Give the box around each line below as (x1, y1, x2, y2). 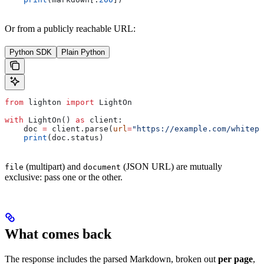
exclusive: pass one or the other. (5, 172, 123, 183)
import (66, 98, 94, 107)
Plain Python (61, 48, 105, 57)
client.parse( (47, 124, 113, 134)
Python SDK (9, 48, 52, 57)
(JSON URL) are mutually (121, 161, 222, 172)
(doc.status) (47, 133, 104, 143)
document (83, 163, 121, 172)
